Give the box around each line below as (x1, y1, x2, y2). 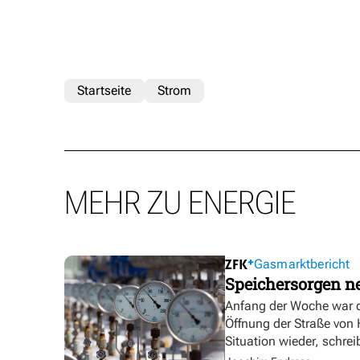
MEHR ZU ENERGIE (64, 184, 296, 223)
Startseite (77, 83, 132, 99)
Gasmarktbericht (254, 256, 350, 272)
